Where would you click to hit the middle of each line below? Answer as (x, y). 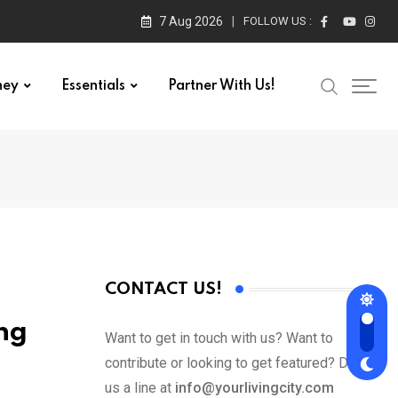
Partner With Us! (222, 86)
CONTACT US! (163, 290)
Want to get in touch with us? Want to (219, 338)
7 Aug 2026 (191, 21)
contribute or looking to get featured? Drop (237, 363)
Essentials (93, 86)
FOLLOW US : (278, 21)
